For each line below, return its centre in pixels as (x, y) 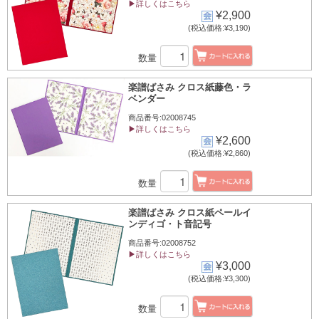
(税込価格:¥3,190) (219, 27)
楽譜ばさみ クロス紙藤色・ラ (190, 87)
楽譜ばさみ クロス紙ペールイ (190, 213)
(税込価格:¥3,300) (219, 278)
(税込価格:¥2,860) (219, 153)
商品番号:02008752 (162, 243)
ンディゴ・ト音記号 (170, 224)
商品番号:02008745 (162, 117)
